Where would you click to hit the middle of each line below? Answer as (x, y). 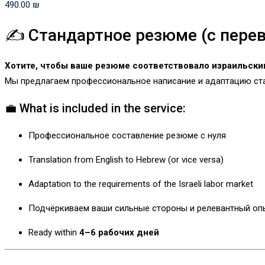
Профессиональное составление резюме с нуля (127, 136)
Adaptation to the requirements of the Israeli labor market (141, 184)
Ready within (54, 233)
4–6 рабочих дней (119, 233)
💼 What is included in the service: (95, 109)
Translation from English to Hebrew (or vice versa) (126, 160)
